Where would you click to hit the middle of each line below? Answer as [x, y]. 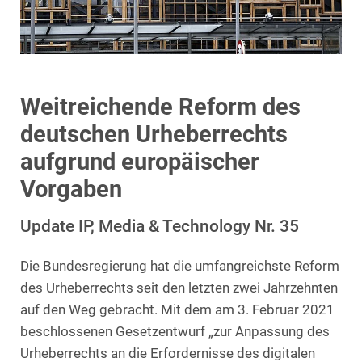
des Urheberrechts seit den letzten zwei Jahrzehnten [179, 288]
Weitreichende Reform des [160, 106]
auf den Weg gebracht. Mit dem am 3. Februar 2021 [177, 309]
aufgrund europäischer [140, 161]
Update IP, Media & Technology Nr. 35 [160, 225]
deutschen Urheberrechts [154, 134]
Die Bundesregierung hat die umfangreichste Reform [180, 266]
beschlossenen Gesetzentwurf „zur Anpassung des [175, 331]
